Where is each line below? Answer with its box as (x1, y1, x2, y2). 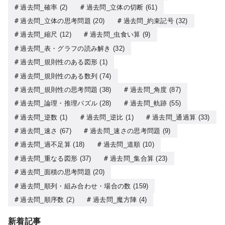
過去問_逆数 (20, 113, 58, 121)
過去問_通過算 (152, 113, 196, 121)
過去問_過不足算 (20, 141, 71, 149)
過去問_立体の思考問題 (20, 17, 91, 25)
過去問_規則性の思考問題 (20, 85, 98, 93)
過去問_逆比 (86, 113, 124, 121)
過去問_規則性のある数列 (20, 72, 98, 80)
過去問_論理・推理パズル (20, 99, 98, 107)
